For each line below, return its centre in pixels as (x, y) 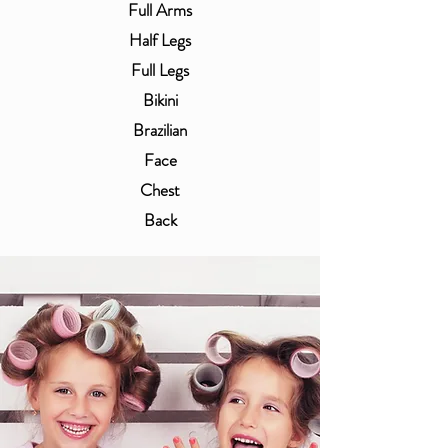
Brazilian (160, 130)
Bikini (160, 100)
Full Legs (160, 70)
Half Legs (160, 40)
